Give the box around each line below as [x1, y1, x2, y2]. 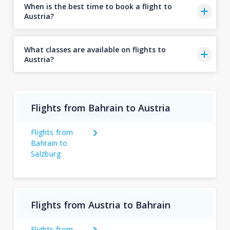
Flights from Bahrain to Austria [30, 101, 170, 114]
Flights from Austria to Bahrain [30, 198, 170, 211]
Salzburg [30, 149, 61, 159]
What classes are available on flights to [24, 44, 166, 54]
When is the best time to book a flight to [24, 1, 172, 11]
